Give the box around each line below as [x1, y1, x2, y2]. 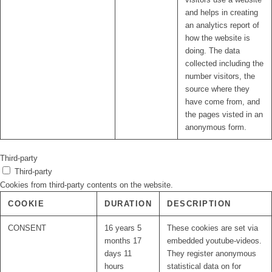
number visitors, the [185, 72, 255, 81]
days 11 [104, 249, 132, 259]
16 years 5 [104, 223, 141, 233]
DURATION [104, 199, 152, 209]
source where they [185, 84, 250, 94]
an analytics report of [185, 21, 259, 30]
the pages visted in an [185, 110, 263, 120]
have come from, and [185, 97, 260, 107]
